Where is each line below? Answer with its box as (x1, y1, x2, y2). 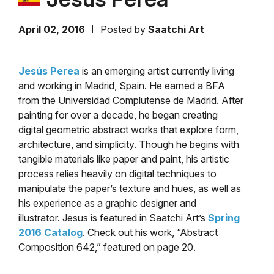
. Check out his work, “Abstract (83, 226, 218, 239)
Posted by (100, 23, 148, 36)
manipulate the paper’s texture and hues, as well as (18, 182, 241, 195)
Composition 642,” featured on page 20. (18, 241, 196, 254)
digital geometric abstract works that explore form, (18, 124, 239, 136)
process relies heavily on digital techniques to (18, 168, 217, 180)
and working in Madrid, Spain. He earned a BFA (18, 80, 225, 92)
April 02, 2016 (18, 23, 85, 36)
